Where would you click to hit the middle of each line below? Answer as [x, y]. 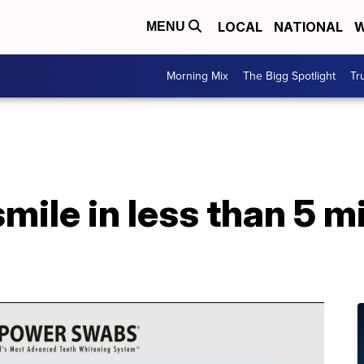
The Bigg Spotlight [289, 76]
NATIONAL [308, 27]
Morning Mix [197, 76]
